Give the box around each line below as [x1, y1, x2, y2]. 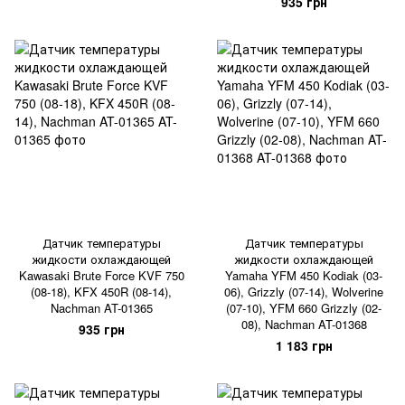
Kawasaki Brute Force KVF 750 [18, 267, 184, 284]
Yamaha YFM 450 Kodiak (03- [225, 267, 382, 284]
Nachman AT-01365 [50, 299, 153, 316]
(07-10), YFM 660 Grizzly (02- [226, 299, 381, 316]
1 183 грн [275, 336, 333, 354]
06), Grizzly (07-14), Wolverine [224, 283, 383, 300]
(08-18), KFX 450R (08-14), [31, 283, 172, 300]
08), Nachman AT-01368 [240, 316, 367, 333]
